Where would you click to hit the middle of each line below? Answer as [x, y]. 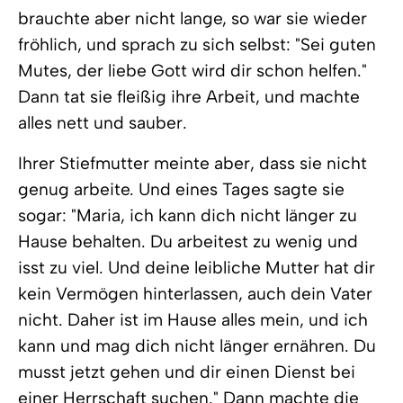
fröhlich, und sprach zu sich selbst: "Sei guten [197, 45]
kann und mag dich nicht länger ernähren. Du [197, 346]
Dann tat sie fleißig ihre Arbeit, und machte [189, 97]
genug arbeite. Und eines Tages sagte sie [181, 189]
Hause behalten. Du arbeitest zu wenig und [188, 242]
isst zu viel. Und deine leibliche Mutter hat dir [197, 268]
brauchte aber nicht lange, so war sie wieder [193, 18]
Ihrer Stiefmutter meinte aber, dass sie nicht [193, 163]
